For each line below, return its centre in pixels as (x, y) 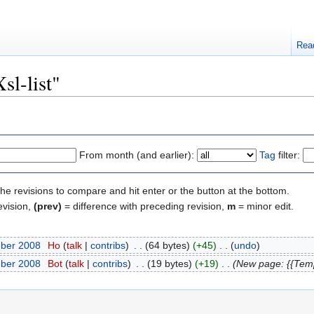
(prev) (48, 206)
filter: (288, 155)
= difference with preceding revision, (144, 206)
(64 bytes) (167, 246)
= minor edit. (265, 206)
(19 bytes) (169, 263)
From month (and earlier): (137, 155)
